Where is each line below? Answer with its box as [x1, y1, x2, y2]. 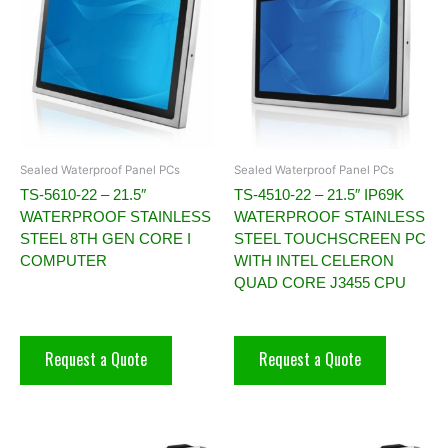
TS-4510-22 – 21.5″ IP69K [234, 185, 404, 203]
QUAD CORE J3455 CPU [234, 273, 406, 291]
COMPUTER [20, 251, 107, 269]
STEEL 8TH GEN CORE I [20, 229, 191, 247]
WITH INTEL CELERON [234, 251, 394, 269]
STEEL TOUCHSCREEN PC [234, 229, 426, 247]
